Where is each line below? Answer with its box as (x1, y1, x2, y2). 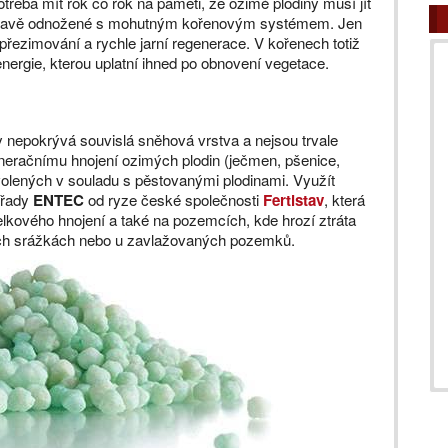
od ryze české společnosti (84, 189, 263, 210)
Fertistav (263, 189, 324, 211)
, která (324, 189, 365, 210)
